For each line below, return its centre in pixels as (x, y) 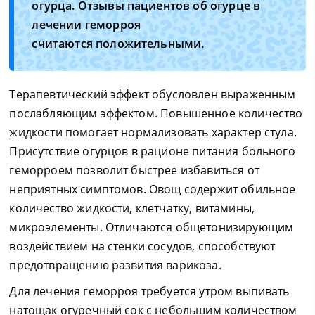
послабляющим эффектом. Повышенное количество (156, 113)
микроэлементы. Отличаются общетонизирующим (152, 227)
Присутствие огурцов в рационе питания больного (152, 151)
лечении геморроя (86, 25)
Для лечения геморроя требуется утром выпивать (149, 291)
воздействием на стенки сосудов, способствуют (142, 246)
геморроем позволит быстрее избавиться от (134, 170)
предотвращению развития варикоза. (115, 265)
